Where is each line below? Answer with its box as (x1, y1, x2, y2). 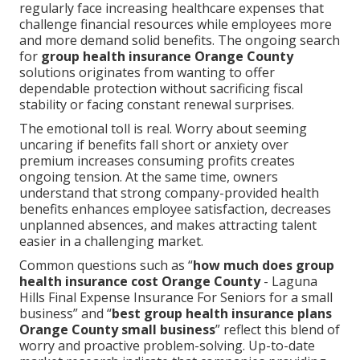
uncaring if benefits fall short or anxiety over (19, 136, 288, 154)
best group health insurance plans (112, 305, 332, 323)
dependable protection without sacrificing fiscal (19, 80, 303, 98)
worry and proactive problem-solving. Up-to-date (19, 337, 315, 355)
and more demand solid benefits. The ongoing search (19, 31, 340, 50)
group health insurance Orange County (41, 47, 293, 66)
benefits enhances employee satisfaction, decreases (19, 200, 331, 219)
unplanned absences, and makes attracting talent (19, 216, 317, 235)
